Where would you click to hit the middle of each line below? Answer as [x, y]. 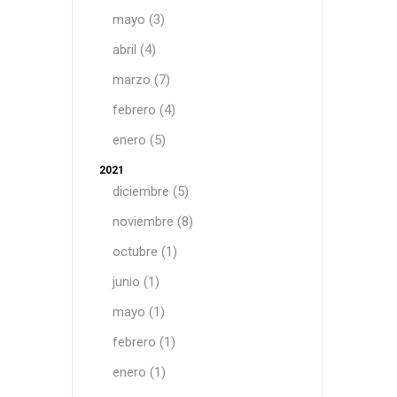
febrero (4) [144, 110]
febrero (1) [144, 342]
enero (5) [139, 140]
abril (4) [134, 50]
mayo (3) [138, 19]
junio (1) [136, 282]
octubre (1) [144, 252]
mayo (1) [138, 312]
